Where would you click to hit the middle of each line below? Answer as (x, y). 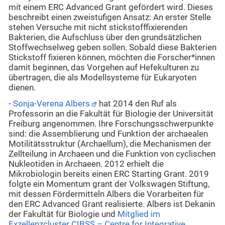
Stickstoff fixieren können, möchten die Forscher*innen (112, 57)
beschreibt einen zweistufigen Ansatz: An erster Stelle (110, 17)
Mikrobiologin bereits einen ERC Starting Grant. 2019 (109, 174)
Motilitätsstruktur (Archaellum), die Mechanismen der (110, 144)
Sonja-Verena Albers (51, 104)
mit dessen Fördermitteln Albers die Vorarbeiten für (106, 194)
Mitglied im (139, 214)
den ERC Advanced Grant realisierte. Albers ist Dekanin (112, 204)
